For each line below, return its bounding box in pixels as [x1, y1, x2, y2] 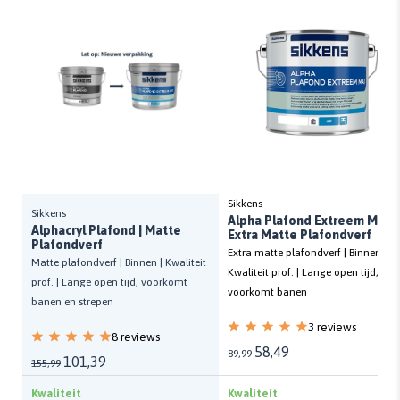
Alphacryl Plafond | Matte [31, 222, 181, 237]
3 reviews [308, 321, 356, 335]
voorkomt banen [228, 286, 307, 299]
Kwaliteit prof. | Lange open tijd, [228, 266, 379, 279]
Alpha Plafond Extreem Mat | [228, 212, 396, 228]
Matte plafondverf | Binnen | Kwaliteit [31, 256, 206, 270]
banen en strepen [31, 296, 113, 309]
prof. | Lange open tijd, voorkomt [31, 276, 187, 289]
